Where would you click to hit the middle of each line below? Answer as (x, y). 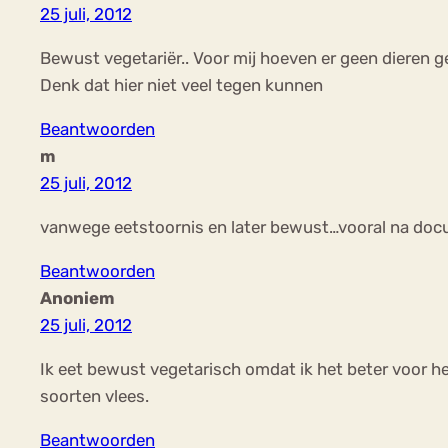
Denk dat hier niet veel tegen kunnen (181, 85)
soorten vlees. (94, 395)
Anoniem (77, 297)
